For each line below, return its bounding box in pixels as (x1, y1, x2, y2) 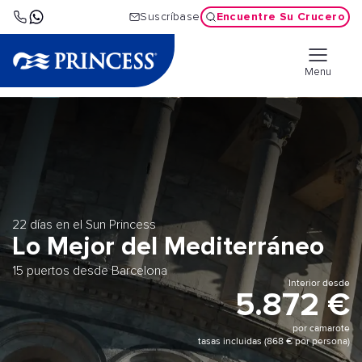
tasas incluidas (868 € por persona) (198, 335, 350, 347)
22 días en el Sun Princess (12, 218, 156, 231)
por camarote (293, 322, 350, 335)
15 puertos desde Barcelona (12, 264, 167, 277)
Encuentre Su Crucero (216, 10, 345, 23)
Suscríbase (140, 11, 200, 23)
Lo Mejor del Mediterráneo (12, 231, 324, 263)
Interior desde (288, 277, 350, 289)
